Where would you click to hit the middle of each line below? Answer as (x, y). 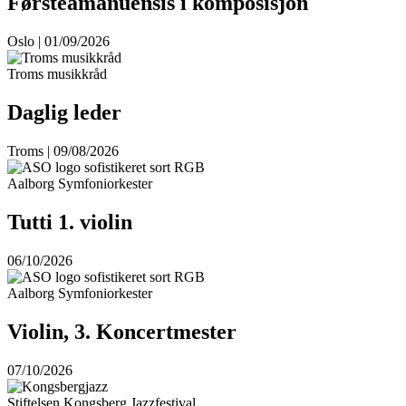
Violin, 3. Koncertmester (122, 331)
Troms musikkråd (57, 74)
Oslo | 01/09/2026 (58, 42)
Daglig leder (64, 113)
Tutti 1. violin (70, 222)
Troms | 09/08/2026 (63, 151)
